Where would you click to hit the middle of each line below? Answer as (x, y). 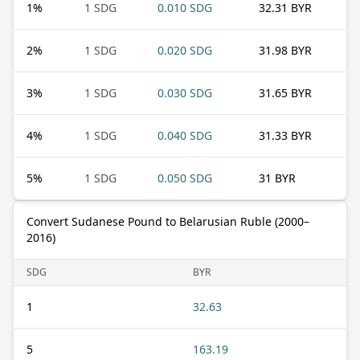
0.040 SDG (185, 135)
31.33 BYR (285, 135)
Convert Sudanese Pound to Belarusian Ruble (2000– (168, 221)
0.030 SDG (185, 92)
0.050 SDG (185, 178)
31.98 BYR (285, 50)
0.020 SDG (185, 50)
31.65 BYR (285, 92)
